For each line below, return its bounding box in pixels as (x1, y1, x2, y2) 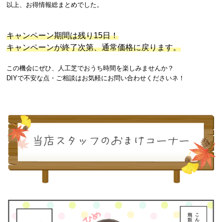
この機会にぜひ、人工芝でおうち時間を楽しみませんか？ (6, 64, 174, 72)
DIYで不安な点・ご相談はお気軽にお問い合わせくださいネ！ (6, 74, 185, 82)
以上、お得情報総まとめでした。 (6, 1, 103, 9)
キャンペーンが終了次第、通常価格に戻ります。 (6, 43, 181, 52)
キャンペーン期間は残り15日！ (6, 31, 118, 40)
